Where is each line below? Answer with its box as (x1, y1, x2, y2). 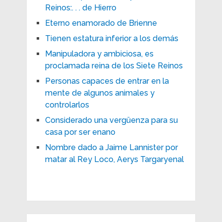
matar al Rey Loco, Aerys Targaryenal (45, 154, 184, 164)
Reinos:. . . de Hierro (45, 2, 116, 12)
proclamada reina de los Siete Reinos (45, 60, 183, 70)
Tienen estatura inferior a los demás (45, 33, 178, 43)
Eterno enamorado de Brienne (45, 18, 157, 28)
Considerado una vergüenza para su (45, 115, 178, 125)
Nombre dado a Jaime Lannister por (45, 142, 178, 152)
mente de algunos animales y (45, 88, 155, 98)
